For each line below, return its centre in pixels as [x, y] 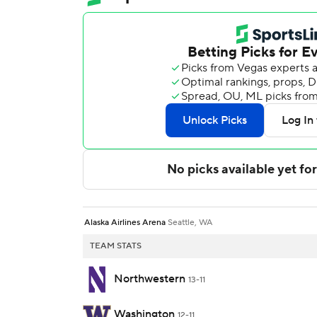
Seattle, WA [190, 223]
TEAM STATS [116, 246]
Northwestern [150, 278]
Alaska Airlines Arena [126, 223]
